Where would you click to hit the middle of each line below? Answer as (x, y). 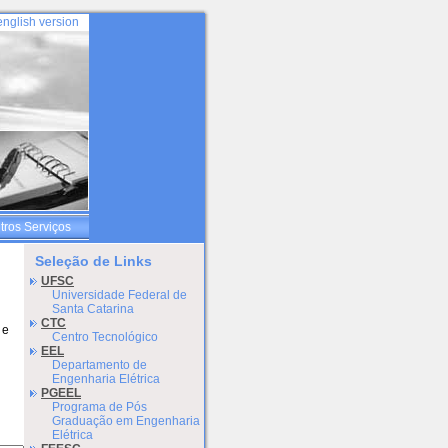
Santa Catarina (93, 309)
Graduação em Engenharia (126, 421)
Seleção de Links (94, 260)
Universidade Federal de (120, 295)
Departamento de (100, 365)
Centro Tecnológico (105, 337)
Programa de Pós (100, 407)
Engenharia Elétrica (106, 379)
